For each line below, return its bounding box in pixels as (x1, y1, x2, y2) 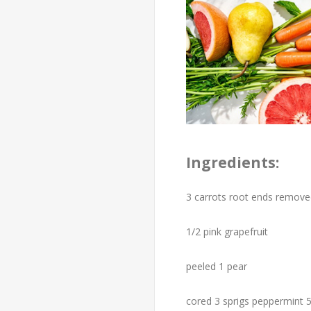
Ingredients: (186, 153, 279, 172)
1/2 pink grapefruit (186, 225, 268, 238)
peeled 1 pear (186, 260, 247, 273)
